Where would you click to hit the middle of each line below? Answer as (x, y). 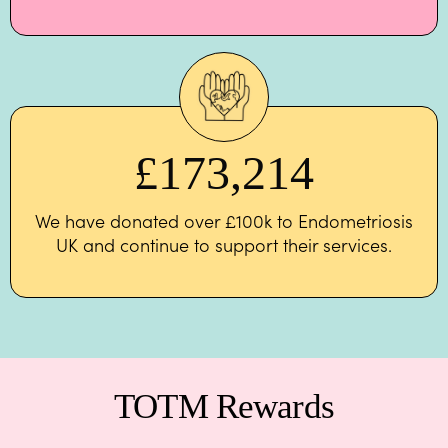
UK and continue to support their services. (224, 245)
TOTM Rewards (224, 407)
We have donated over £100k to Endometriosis (224, 221)
